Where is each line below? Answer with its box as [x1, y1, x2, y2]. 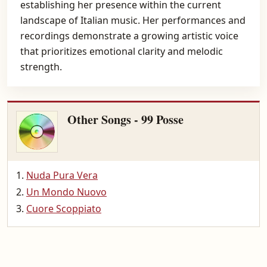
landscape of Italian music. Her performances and [20, 14, 246, 27]
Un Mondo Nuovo [26, 185, 107, 198]
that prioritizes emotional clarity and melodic [20, 45, 223, 58]
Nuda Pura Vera [26, 169, 98, 182]
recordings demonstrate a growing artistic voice [20, 29, 238, 42]
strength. [20, 60, 62, 73]
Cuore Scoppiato [26, 202, 101, 215]
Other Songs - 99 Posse [67, 111, 184, 128]
